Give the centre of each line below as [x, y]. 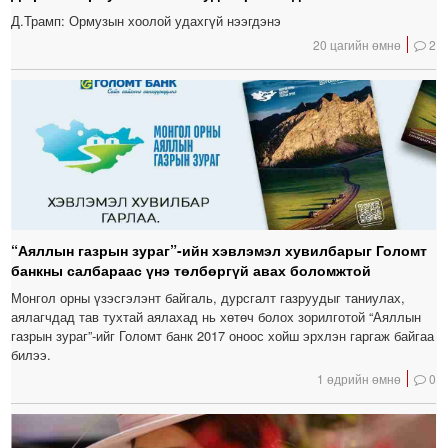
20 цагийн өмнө [357, 45]
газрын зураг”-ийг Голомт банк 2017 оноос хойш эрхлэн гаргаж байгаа [223, 336]
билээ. [31, 355]
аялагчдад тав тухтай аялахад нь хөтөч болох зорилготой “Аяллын [216, 317]
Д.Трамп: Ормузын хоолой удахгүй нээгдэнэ [146, 21]
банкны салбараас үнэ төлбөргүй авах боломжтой [191, 270]
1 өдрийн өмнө [359, 379]
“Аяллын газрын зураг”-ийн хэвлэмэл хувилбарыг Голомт [219, 250]
